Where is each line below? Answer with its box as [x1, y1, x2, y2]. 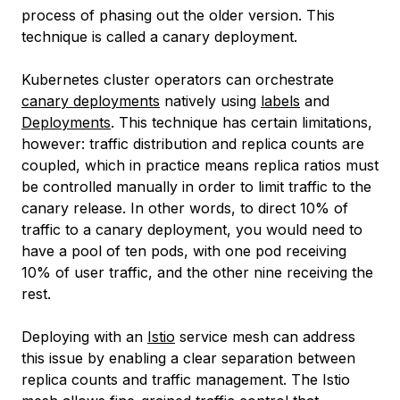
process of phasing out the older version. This [21, 6, 335, 25]
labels [261, 92, 300, 111]
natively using [160, 92, 261, 111]
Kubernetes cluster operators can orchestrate [21, 71, 334, 89]
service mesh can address [175, 328, 355, 346]
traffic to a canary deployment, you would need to [21, 221, 362, 239]
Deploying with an [21, 328, 147, 346]
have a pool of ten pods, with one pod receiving [21, 242, 346, 261]
